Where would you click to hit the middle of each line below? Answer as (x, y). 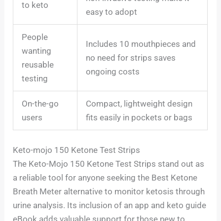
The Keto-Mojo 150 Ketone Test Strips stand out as (109, 164)
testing (35, 79)
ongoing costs (113, 72)
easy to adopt (112, 12)
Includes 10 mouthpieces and (141, 44)
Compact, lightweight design (139, 104)
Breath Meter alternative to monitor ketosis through (109, 191)
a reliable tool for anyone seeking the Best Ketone (105, 177)
